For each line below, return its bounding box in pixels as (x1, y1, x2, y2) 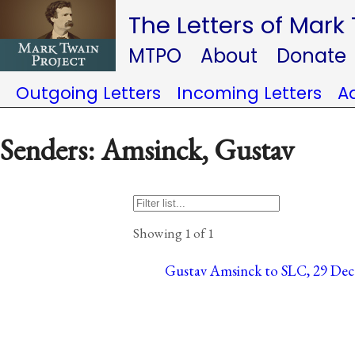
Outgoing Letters (16, 82, 161, 105)
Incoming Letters (177, 82, 322, 105)
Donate (277, 43, 346, 69)
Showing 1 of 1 (133, 223, 214, 242)
